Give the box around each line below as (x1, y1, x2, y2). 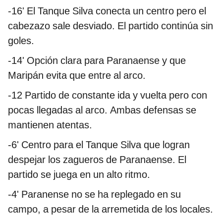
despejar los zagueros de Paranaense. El (8, 154, 186, 166)
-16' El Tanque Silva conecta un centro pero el (8, 5, 206, 17)
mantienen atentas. (8, 119, 92, 131)
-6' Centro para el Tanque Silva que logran (8, 139, 190, 151)
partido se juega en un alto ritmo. (8, 168, 150, 181)
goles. (8, 35, 34, 47)
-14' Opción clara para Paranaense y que (8, 55, 186, 67)
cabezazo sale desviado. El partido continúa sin (8, 20, 213, 32)
